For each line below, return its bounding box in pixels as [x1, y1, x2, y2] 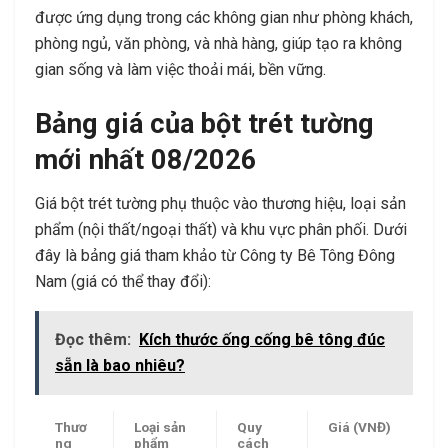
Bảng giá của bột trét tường [35, 107, 374, 140]
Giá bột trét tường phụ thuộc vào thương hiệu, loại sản [35, 194, 406, 214]
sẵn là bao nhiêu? [55, 356, 185, 376]
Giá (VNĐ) [328, 419, 391, 436]
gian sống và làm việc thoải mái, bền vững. [35, 60, 326, 80]
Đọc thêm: [55, 330, 131, 350]
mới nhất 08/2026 [35, 143, 257, 176]
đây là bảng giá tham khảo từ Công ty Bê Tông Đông [35, 246, 395, 266]
